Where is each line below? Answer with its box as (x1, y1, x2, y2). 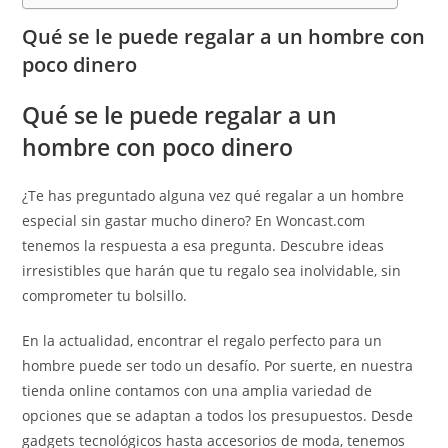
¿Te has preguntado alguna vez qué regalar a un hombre (22, 186, 405, 205)
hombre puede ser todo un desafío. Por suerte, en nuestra (22, 356, 414, 375)
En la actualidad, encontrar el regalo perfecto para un (22, 331, 383, 350)
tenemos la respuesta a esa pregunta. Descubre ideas (22, 236, 385, 255)
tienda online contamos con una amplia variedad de (22, 381, 373, 400)
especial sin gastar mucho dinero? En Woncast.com (22, 211, 366, 230)
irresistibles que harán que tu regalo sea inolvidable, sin (22, 261, 402, 280)
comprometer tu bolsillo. (22, 286, 188, 305)
